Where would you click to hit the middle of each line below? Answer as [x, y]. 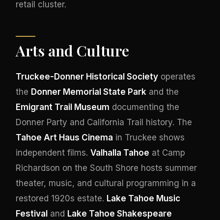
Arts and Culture [72, 50]
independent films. [53, 152]
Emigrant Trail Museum [63, 107]
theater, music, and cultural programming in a [106, 183]
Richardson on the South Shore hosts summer [106, 168]
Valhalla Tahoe [120, 152]
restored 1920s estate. [61, 198]
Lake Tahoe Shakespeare [120, 213]
